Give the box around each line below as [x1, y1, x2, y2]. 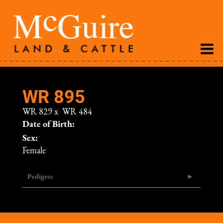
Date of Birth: [22, 120, 75, 129]
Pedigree [27, 173, 53, 181]
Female [22, 146, 46, 156]
